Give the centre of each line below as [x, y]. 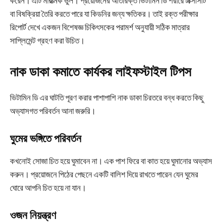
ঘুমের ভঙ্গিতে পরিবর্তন [46, 139]
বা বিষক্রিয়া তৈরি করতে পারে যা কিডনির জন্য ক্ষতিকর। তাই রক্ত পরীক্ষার [104, 14]
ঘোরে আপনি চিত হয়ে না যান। [48, 188]
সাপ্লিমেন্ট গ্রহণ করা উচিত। [47, 41]
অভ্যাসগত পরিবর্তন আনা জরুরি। [53, 111]
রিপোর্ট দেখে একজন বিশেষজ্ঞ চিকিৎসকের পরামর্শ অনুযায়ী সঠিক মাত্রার [100, 28]
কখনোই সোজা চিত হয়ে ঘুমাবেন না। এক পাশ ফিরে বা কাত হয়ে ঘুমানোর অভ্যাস [111, 161]
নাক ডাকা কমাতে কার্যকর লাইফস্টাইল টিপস [101, 72]
